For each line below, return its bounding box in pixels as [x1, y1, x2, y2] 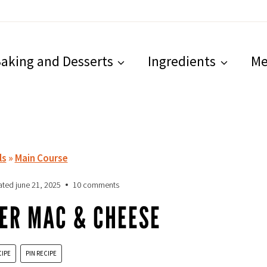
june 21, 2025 [15, 179, 61, 190]
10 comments [73, 179, 120, 190]
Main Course [14, 151, 68, 164]
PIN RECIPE [26, 249, 57, 257]
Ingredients [148, 52, 216, 70]
